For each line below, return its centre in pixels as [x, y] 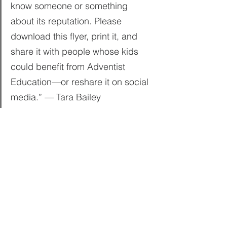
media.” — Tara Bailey [56, 97]
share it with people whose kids [76, 51]
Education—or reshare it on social [81, 82]
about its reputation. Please [67, 21]
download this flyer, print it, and [75, 36]
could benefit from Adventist [69, 67]
